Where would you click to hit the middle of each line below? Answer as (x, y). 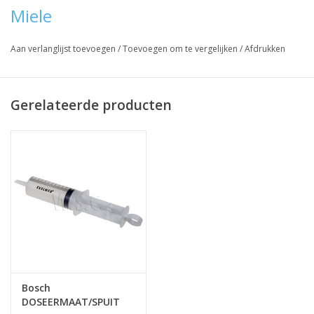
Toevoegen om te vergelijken (181, 49)
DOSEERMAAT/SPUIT (71, 301)
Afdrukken (265, 49)
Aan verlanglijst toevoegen (64, 49)
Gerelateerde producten (91, 104)
